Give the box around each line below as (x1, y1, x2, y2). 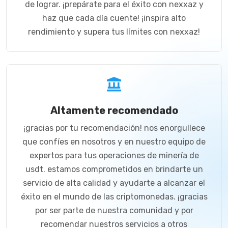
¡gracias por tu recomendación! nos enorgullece (23, 123, 205, 133)
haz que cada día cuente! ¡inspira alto (42, 13, 186, 23)
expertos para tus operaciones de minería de (29, 150, 199, 160)
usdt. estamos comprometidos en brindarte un (25, 164, 203, 174)
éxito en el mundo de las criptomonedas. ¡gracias (20, 191, 208, 202)
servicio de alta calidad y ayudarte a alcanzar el (23, 178, 205, 188)
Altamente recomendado (50, 104, 178, 117)
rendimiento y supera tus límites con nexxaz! (28, 26, 200, 37)
